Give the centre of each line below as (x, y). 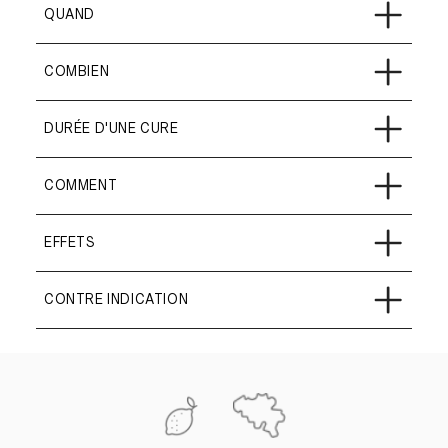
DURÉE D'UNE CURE (111, 129)
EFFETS (70, 243)
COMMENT (81, 186)
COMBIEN (77, 72)
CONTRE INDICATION (116, 300)
